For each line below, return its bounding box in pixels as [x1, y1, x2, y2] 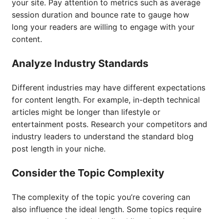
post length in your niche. [12, 144, 106, 153]
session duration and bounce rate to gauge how [12, 10, 189, 20]
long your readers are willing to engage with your [12, 22, 195, 32]
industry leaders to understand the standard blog [12, 131, 194, 141]
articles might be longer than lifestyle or [12, 107, 160, 117]
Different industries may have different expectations [12, 83, 205, 92]
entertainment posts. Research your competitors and [12, 119, 207, 129]
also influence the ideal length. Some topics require [12, 204, 201, 214]
